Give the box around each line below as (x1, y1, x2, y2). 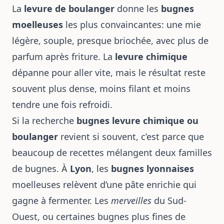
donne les (114, 2, 161, 14)
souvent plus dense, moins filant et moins (12, 82, 190, 94)
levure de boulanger (24, 2, 114, 14)
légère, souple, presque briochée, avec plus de (12, 34, 208, 46)
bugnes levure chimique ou (76, 114, 198, 126)
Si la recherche (12, 114, 76, 126)
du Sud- (151, 194, 186, 206)
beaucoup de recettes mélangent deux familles (12, 146, 212, 158)
